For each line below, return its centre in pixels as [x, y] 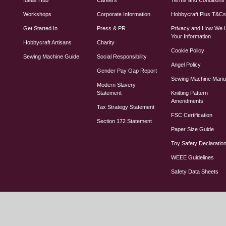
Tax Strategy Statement [126, 107]
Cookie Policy [188, 50]
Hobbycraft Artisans [47, 42]
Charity [106, 42]
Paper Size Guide [193, 129]
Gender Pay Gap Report [127, 70]
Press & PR [111, 28]
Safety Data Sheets [195, 171]
